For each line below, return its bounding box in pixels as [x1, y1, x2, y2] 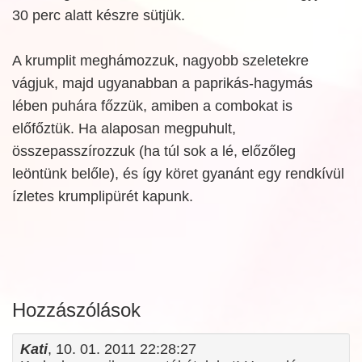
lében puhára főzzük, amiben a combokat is [12, 98, 293, 114]
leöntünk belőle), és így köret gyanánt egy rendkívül [12, 166, 344, 182]
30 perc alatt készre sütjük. [12, 7, 185, 23]
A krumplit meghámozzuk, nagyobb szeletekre [12, 53, 309, 69]
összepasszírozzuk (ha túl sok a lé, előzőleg [12, 143, 296, 159]
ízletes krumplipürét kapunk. [12, 188, 193, 204]
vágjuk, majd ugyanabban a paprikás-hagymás [12, 75, 313, 91]
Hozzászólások [12, 299, 141, 321]
